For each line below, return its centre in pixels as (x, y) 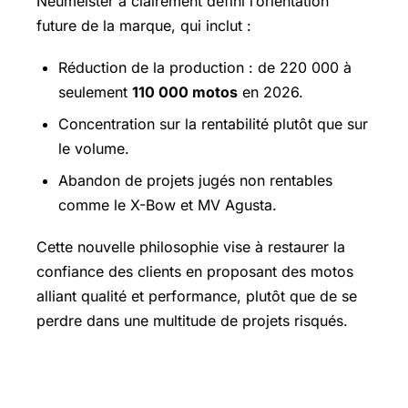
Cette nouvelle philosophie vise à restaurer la (191, 247)
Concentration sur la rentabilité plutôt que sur (213, 124)
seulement (95, 92)
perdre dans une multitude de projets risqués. (192, 321)
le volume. (94, 149)
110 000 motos (185, 92)
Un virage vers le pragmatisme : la (184, 381)
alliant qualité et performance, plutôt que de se (197, 296)
